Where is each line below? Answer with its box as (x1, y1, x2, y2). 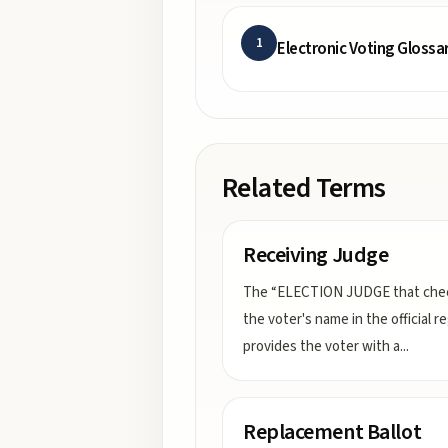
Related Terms (222, 168, 386, 208)
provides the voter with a (243, 336, 400, 357)
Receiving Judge (243, 239, 389, 271)
